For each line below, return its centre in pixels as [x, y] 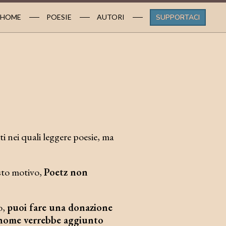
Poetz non [66, 172]
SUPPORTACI [178, 17]
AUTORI [111, 17]
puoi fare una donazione [60, 208]
